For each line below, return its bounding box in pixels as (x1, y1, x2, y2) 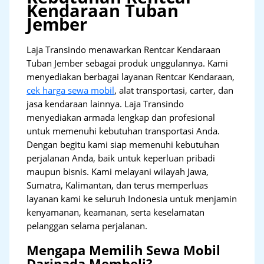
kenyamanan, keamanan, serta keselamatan (27, 206, 205, 218)
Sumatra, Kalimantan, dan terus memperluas (27, 179, 209, 191)
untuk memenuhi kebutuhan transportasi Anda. (27, 124, 220, 137)
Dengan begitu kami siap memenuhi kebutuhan (27, 138, 220, 150)
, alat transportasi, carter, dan (114, 84, 234, 96)
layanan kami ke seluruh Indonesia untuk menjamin (27, 192, 237, 204)
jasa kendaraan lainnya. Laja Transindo (27, 97, 184, 110)
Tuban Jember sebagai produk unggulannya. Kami (27, 57, 229, 69)
